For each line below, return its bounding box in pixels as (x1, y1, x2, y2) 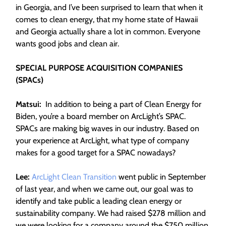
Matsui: (16, 99, 43, 109)
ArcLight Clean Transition (32, 172, 117, 182)
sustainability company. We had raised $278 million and (16, 208, 206, 218)
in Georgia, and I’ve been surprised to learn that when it (16, 3, 203, 12)
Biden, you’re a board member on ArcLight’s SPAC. (16, 111, 188, 121)
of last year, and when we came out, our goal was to (16, 184, 193, 194)
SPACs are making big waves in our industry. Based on (16, 124, 199, 133)
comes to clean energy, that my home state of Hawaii (16, 15, 198, 24)
